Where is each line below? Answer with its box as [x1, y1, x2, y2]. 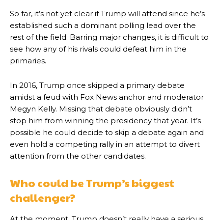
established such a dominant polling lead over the [10, 21, 196, 30]
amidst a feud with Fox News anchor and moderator [10, 92, 204, 102]
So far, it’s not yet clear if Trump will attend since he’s [10, 9, 205, 19]
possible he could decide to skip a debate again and [10, 128, 204, 137]
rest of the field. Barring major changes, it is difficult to [10, 32, 209, 42]
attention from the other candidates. [10, 151, 146, 161]
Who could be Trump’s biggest [10, 175, 174, 191]
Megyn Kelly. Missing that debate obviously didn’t [10, 104, 192, 114]
